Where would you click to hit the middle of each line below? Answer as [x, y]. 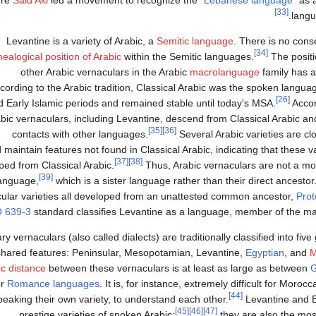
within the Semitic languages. [188, 57]
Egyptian [265, 253]
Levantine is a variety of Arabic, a [81, 41]
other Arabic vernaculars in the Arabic [105, 72]
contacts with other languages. [80, 134]
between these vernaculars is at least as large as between [178, 268]
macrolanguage [225, 72]
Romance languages [53, 284]
